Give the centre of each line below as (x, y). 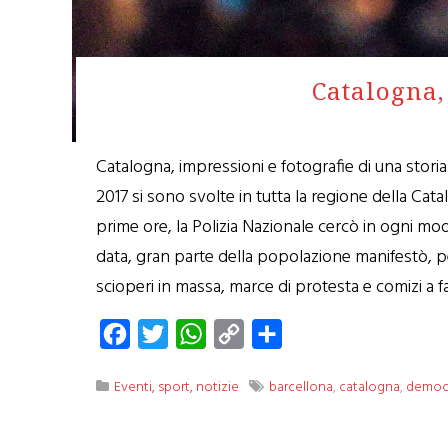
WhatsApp (242, 334)
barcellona (301, 387)
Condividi (314, 334)
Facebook (164, 334)
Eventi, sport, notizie (177, 387)
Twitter (193, 334)
